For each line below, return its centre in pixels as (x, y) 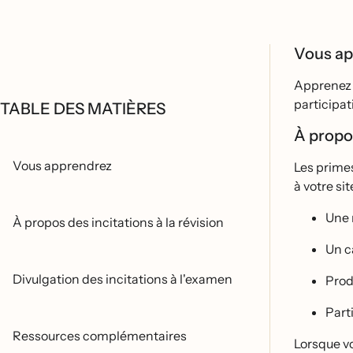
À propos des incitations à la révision (118, 222)
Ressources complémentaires (100, 336)
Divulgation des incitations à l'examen (123, 279)
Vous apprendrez (62, 165)
